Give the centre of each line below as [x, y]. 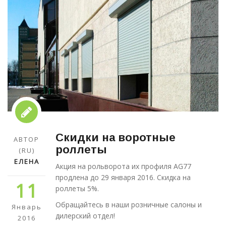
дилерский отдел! [85, 215]
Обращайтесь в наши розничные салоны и [129, 204]
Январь [26, 207]
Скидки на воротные [116, 137]
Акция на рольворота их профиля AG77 [123, 166]
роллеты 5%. [77, 188]
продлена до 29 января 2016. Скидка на [123, 177]
